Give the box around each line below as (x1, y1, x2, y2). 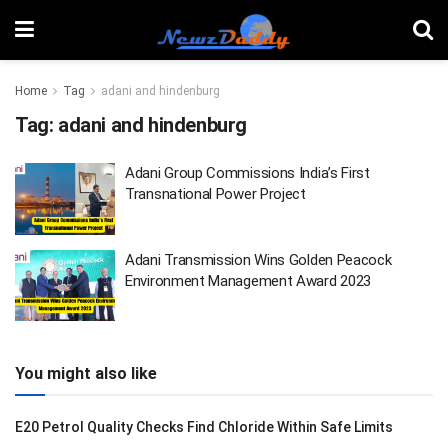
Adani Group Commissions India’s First (125, 164, 370, 182)
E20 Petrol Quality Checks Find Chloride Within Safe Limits (15, 419, 393, 435)
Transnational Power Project (125, 185, 306, 203)
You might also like (15, 364, 157, 383)
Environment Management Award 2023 (125, 271, 372, 290)
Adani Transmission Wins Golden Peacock (125, 250, 392, 269)
